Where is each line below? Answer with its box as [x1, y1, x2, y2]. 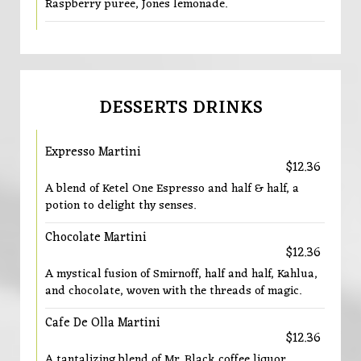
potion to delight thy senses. [45, 195, 196, 216]
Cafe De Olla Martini [45, 312, 160, 334]
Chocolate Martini [45, 226, 147, 249]
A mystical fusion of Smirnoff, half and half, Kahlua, [45, 263, 317, 284]
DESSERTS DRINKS [98, 92, 263, 124]
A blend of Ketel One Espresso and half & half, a [45, 178, 299, 199]
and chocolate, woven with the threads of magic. [45, 280, 301, 301]
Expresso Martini [45, 141, 141, 164]
